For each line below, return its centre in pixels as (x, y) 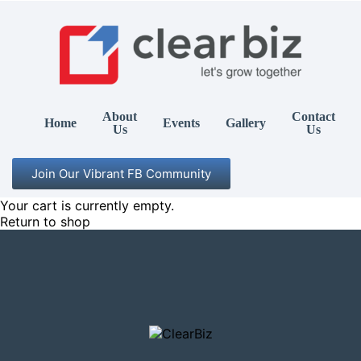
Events (181, 123)
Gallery (246, 123)
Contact (313, 116)
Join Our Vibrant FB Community (121, 174)
